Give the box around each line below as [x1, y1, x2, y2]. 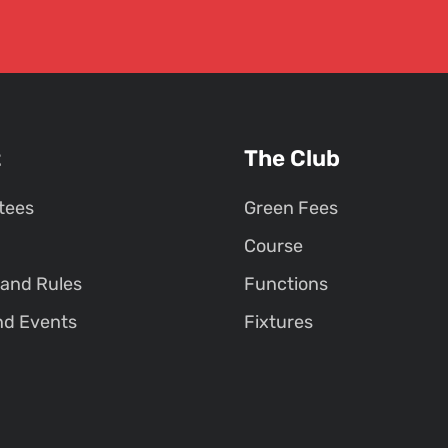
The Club [244, 144, 340, 172]
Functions [244, 272, 328, 295]
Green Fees [244, 196, 338, 219]
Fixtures [244, 310, 313, 333]
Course [244, 234, 303, 257]
